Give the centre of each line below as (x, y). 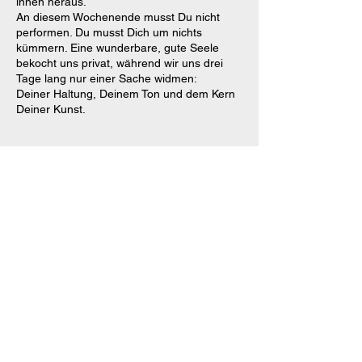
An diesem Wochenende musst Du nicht (118, 17)
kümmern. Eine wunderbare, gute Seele (118, 47)
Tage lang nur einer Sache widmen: (107, 78)
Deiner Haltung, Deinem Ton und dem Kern (126, 93)
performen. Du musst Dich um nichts (109, 32)
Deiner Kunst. (51, 109)
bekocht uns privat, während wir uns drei (120, 63)
